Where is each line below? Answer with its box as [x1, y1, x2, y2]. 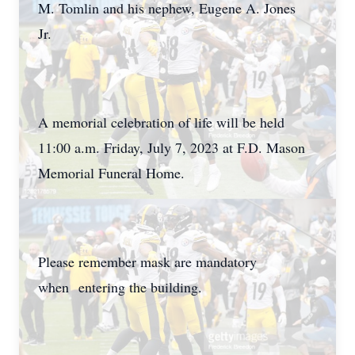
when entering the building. [38, 277, 202, 296]
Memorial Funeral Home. [38, 163, 189, 182]
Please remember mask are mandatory [38, 252, 257, 271]
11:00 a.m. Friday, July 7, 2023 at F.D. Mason [38, 138, 305, 157]
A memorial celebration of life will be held [38, 113, 284, 132]
